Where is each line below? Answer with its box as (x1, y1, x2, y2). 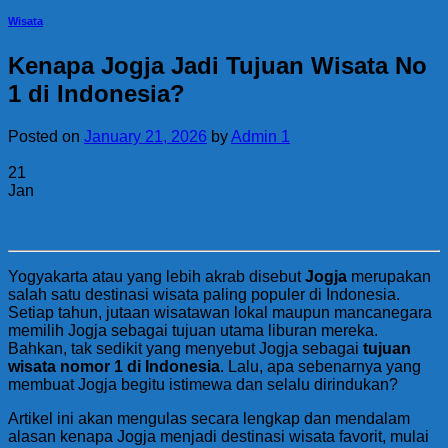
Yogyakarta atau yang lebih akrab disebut (8, 267, 305, 285)
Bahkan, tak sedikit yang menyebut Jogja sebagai (8, 339, 363, 357)
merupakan (347, 267, 431, 285)
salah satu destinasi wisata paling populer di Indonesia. (8, 285, 400, 303)
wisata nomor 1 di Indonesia (8, 357, 220, 375)
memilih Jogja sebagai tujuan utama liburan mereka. (8, 321, 378, 339)
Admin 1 (231, 127, 290, 145)
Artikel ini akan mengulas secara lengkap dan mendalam (8, 409, 410, 427)
